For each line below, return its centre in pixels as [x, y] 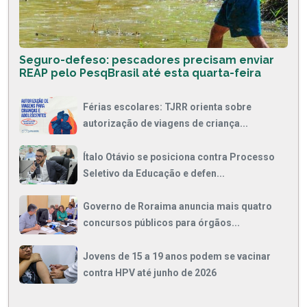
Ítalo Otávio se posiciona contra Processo [179, 157]
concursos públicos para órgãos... [161, 223]
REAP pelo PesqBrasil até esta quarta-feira [140, 73]
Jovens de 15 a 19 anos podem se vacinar [177, 256]
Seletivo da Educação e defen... [154, 173]
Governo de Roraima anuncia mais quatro [177, 207]
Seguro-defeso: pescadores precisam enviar [147, 60]
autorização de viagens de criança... [165, 123]
